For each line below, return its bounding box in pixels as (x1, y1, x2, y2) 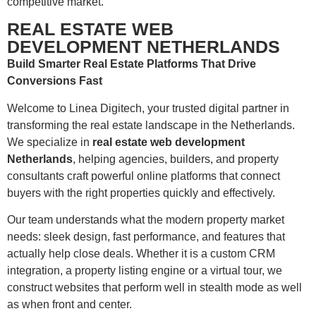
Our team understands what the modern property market (7, 214, 284, 226)
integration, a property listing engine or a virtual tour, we (7, 265, 282, 277)
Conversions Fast (7, 75, 102, 87)
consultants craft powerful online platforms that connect (7, 169, 280, 182)
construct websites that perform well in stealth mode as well (7, 281, 302, 294)
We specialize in (7, 135, 92, 148)
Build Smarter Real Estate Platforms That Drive (7, 58, 256, 71)
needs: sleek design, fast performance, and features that (7, 231, 285, 243)
